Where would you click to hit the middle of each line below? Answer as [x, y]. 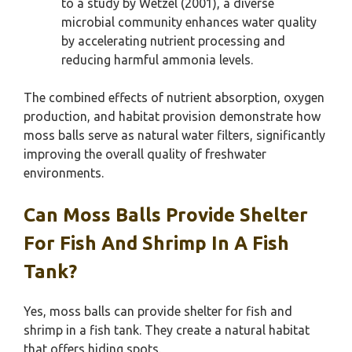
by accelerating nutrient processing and [173, 41]
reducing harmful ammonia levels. [157, 60]
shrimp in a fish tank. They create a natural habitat [167, 330]
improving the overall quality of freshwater [145, 154]
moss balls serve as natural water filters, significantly [174, 135]
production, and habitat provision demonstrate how [172, 116]
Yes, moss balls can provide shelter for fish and [158, 311]
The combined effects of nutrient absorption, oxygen [174, 97]
